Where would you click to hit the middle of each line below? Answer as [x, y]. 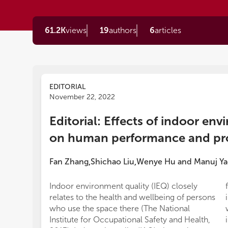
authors [123, 30]
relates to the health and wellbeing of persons [132, 197]
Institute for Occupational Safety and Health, [130, 220]
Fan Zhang [69, 162]
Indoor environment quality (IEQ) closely [123, 186]
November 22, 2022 [82, 97]
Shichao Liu [112, 162]
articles [168, 30]
